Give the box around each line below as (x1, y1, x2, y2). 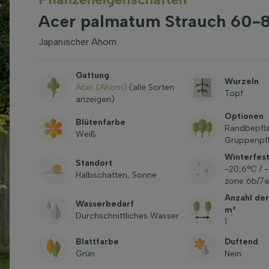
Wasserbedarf (75, 199, 134, 209)
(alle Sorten (126, 82, 174, 92)
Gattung (75, 70, 109, 80)
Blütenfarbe (75, 117, 125, 127)
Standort (75, 158, 112, 168)
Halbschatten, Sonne (75, 170, 157, 180)
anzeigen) (75, 94, 115, 104)
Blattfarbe (75, 237, 119, 247)
